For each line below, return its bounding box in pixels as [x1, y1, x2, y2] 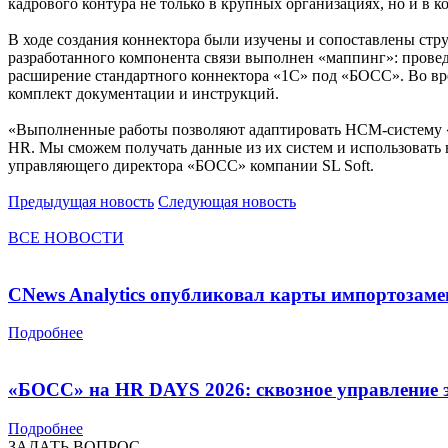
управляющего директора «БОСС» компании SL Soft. [8, 156, 374, 174]
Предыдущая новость [8, 192, 154, 210]
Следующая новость [158, 192, 296, 210]
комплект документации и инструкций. [8, 84, 279, 102]
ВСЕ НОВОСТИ [8, 228, 124, 246]
